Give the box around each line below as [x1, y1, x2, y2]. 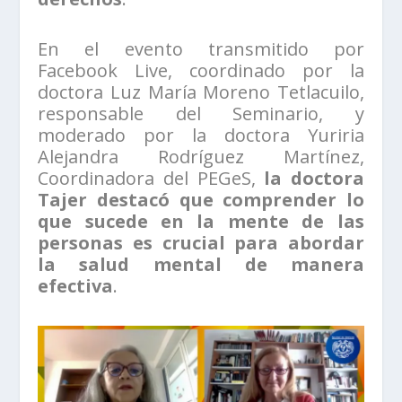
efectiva [38, 274, 114, 299]
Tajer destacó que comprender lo [38, 188, 364, 213]
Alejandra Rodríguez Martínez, [38, 144, 364, 170]
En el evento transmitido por [38, 37, 364, 62]
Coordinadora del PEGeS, [38, 166, 265, 191]
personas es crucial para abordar [38, 231, 364, 256]
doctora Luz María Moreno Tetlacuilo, [38, 80, 364, 105]
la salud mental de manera [38, 252, 364, 277]
